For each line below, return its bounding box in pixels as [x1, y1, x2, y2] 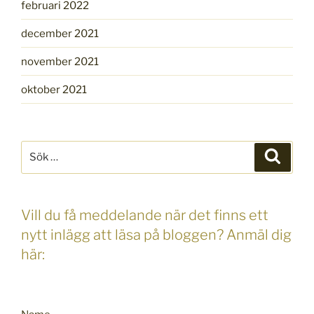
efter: [20, 158, 50, 172]
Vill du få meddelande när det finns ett [21, 206, 268, 224]
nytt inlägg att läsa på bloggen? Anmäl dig [21, 226, 292, 243]
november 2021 [21, 55, 99, 68]
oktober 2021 [21, 83, 87, 96]
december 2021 [21, 27, 99, 40]
